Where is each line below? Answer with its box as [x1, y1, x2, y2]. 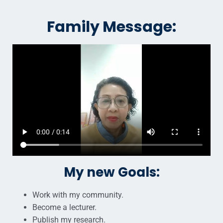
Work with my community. [32, 190, 123, 200]
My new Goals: [63, 163, 160, 181]
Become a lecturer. [32, 202, 97, 212]
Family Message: [47, 16, 176, 37]
